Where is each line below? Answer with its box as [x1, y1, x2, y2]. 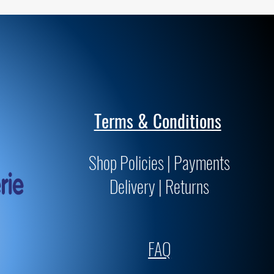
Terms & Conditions [94, 107, 221, 134]
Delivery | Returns [109, 174, 209, 199]
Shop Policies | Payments [88, 150, 230, 176]
